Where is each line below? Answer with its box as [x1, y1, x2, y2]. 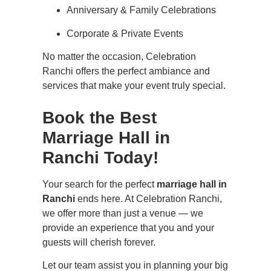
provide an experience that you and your [42, 222, 214, 233]
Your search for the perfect [42, 178, 157, 189]
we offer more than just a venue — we [42, 207, 203, 218]
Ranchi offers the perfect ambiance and [42, 66, 210, 77]
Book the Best [42, 108, 157, 127]
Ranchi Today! [42, 148, 158, 167]
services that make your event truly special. [42, 80, 226, 91]
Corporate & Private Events [67, 28, 183, 39]
